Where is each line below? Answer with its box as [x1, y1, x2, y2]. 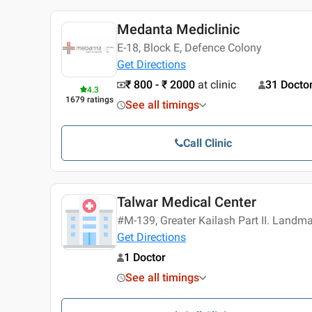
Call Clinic [182, 136, 232, 150]
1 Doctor [124, 251, 166, 265]
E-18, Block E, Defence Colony [117, 41, 262, 55]
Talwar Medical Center [117, 194, 256, 211]
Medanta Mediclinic [117, 21, 240, 38]
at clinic [198, 78, 236, 92]
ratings [86, 95, 114, 105]
